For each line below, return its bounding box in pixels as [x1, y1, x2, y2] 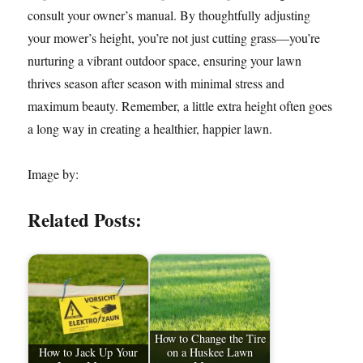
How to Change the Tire [154, 331, 266, 347]
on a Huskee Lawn [167, 344, 254, 361]
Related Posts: [28, 206, 143, 233]
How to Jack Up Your [39, 344, 139, 361]
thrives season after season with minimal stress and [28, 75, 285, 92]
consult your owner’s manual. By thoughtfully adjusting [28, 6, 311, 23]
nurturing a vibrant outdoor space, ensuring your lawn [28, 52, 302, 69]
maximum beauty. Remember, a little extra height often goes [28, 97, 333, 114]
